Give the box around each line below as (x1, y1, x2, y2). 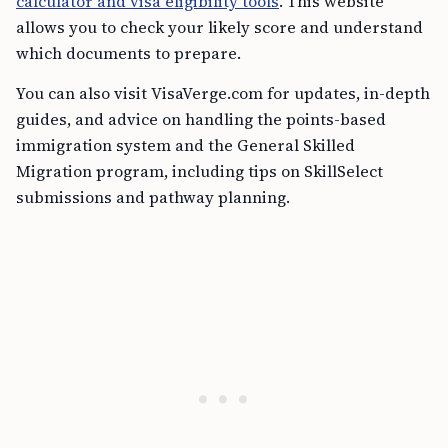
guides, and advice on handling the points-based (16, 108, 386, 130)
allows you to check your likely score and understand (16, 16, 423, 38)
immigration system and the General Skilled (16, 134, 355, 156)
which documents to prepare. (16, 42, 241, 64)
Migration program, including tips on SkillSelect (16, 160, 383, 182)
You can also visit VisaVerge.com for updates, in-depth (16, 82, 430, 104)
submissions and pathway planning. (16, 186, 290, 208)
